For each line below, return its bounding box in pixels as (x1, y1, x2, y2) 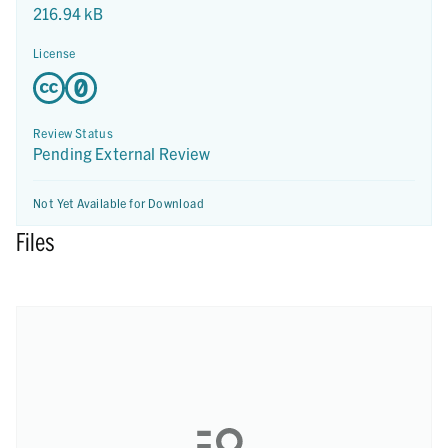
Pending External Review (33, 144, 211, 163)
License (33, 46, 76, 60)
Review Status (33, 126, 114, 140)
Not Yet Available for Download (33, 196, 204, 210)
